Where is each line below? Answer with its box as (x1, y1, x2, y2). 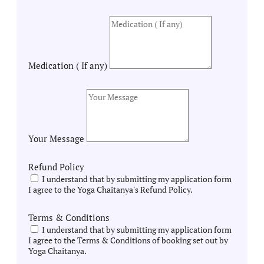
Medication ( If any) (28, 59, 110, 71)
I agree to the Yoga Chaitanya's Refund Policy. (28, 183, 193, 195)
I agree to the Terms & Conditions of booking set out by (28, 234, 228, 246)
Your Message (28, 132, 87, 144)
